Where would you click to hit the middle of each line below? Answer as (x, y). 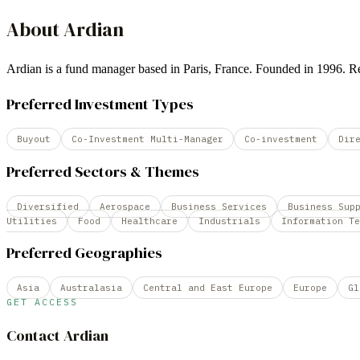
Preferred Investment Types (100, 104)
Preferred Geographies (84, 253)
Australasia (91, 287)
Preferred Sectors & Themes (103, 171)
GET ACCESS (42, 301)
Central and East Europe (208, 287)
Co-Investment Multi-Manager (147, 139)
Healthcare (149, 221)
